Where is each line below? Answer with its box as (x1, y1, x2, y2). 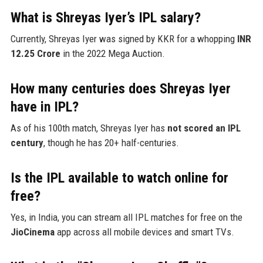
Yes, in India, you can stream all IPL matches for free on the (10, 211, 242, 223)
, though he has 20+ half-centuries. (43, 136, 179, 149)
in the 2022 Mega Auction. (60, 47, 165, 59)
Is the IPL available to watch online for (10, 169, 228, 186)
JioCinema (10, 225, 55, 238)
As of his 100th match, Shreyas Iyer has (10, 122, 167, 134)
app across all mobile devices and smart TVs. (54, 225, 234, 238)
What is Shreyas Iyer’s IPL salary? (10, 9, 201, 26)
